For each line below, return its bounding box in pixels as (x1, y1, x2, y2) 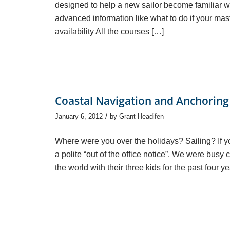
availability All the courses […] (55, 27, 164, 36)
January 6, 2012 (55, 112, 103, 120)
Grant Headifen (119, 112, 164, 120)
